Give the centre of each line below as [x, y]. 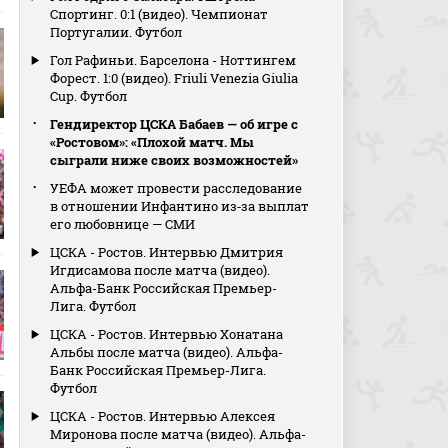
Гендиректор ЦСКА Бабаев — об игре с [174, 124]
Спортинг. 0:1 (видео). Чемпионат [159, 14]
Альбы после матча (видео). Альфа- [167, 352]
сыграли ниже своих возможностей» [174, 160]
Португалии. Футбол [116, 32]
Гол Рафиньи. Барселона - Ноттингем [173, 60]
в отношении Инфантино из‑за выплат [180, 206]
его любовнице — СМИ [123, 224]
